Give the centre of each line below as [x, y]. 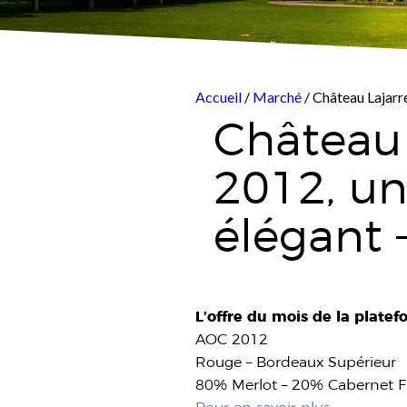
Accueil [220, 97]
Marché [278, 97]
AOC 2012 [232, 339]
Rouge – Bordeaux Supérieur [296, 362]
